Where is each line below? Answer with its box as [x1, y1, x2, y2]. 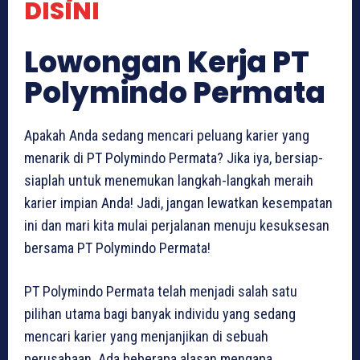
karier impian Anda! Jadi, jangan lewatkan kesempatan [24, 194, 333, 211]
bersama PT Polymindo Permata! [24, 239, 211, 256]
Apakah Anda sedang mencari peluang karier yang [24, 126, 309, 144]
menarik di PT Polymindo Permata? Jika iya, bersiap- [24, 149, 323, 166]
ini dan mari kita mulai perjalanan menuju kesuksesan [24, 216, 329, 234]
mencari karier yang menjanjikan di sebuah [24, 327, 268, 345]
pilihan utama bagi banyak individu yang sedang [24, 305, 296, 322]
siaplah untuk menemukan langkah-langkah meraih [24, 171, 313, 189]
